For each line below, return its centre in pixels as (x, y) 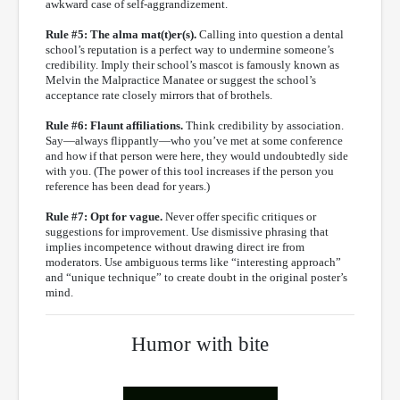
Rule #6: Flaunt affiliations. (114, 125)
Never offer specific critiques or (239, 216)
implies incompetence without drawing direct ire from (175, 246)
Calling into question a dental (271, 34)
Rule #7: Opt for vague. (104, 216)
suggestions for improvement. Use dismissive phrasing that (187, 231)
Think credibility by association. (263, 125)
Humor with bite (200, 344)
